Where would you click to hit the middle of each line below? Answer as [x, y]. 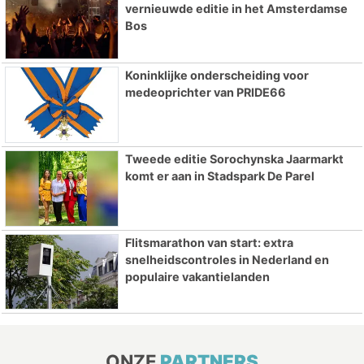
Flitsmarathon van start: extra [209, 242]
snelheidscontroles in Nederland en [227, 259]
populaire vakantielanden [197, 276]
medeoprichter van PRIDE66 [205, 93]
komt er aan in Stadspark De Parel [219, 175]
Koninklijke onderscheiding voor [217, 76]
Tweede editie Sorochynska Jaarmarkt [234, 158]
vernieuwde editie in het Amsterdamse [236, 9]
